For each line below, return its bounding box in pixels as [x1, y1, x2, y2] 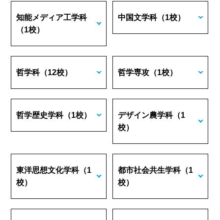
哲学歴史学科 [16, 111, 64, 119]
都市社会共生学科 [118, 166, 181, 174]
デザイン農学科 [118, 111, 173, 119]
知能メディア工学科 [16, 13, 87, 22]
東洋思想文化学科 [16, 166, 80, 174]
